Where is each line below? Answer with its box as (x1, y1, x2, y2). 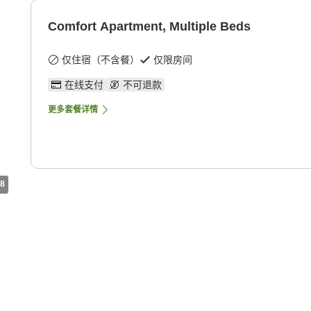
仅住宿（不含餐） (62, 53, 140, 65)
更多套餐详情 (48, 104, 98, 115)
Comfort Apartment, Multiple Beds (48, 19, 251, 33)
